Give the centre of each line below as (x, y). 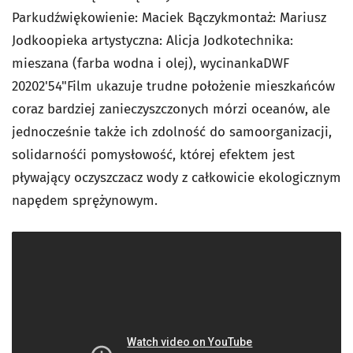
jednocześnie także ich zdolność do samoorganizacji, (172, 132)
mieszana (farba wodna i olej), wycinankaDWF (150, 64)
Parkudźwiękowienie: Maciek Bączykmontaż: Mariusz (169, 18)
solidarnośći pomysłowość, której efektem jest (153, 155)
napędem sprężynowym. (85, 201)
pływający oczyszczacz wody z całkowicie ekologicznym (176, 178)
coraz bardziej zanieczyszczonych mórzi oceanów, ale (171, 110)
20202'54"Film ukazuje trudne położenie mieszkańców (173, 87)
